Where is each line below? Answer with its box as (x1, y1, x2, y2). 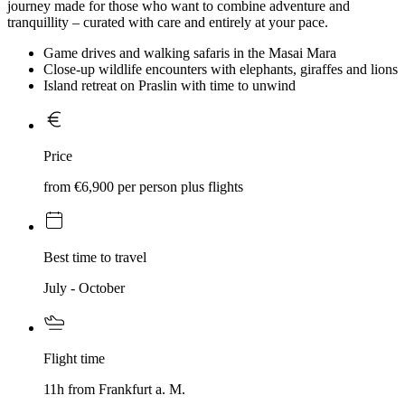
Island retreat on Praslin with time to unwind (43, 77, 296, 93)
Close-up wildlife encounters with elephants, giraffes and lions (43, 61, 398, 77)
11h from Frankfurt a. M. (43, 381, 185, 398)
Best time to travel (43, 249, 146, 265)
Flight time (43, 351, 105, 367)
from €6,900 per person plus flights (43, 178, 243, 194)
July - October (43, 279, 125, 296)
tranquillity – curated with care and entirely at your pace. (7, 14, 328, 30)
